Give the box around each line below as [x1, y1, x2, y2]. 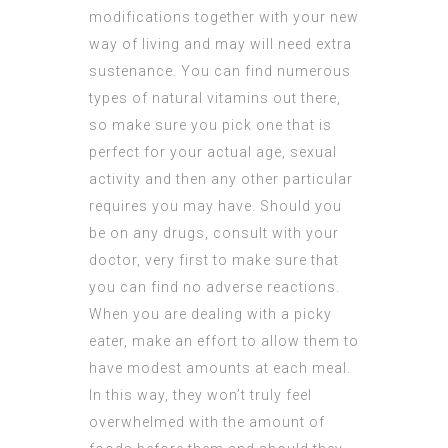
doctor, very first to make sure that [89, 252, 339, 269]
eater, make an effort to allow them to [89, 333, 359, 350]
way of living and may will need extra [89, 36, 352, 53]
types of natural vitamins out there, [89, 90, 341, 107]
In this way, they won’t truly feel [89, 387, 312, 404]
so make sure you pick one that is [89, 117, 332, 134]
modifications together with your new [89, 9, 359, 26]
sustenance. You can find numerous [89, 63, 351, 80]
